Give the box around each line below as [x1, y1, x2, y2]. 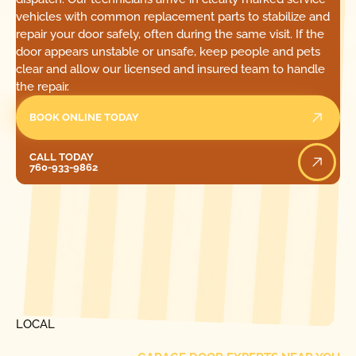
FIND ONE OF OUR [15, 300, 121, 315]
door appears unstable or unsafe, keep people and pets [15, 44, 320, 59]
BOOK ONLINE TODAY [29, 111, 140, 124]
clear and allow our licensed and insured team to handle [15, 61, 325, 76]
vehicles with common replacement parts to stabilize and [15, 9, 330, 24]
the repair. [15, 79, 69, 94]
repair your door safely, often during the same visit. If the [15, 26, 324, 41]
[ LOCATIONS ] [15, 261, 87, 274]
